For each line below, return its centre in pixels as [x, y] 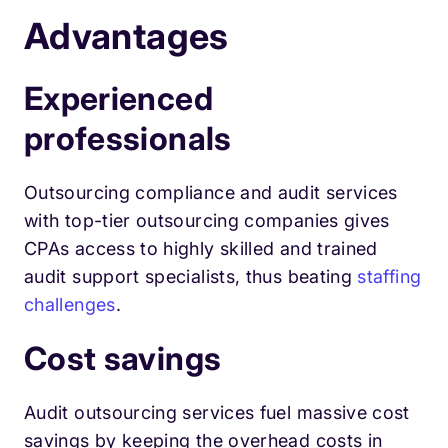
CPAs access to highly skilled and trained [201, 249]
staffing [389, 277]
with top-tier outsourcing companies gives [207, 221]
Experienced [118, 99]
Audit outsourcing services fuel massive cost [217, 413]
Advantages [126, 36]
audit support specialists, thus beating [191, 277]
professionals [128, 139]
